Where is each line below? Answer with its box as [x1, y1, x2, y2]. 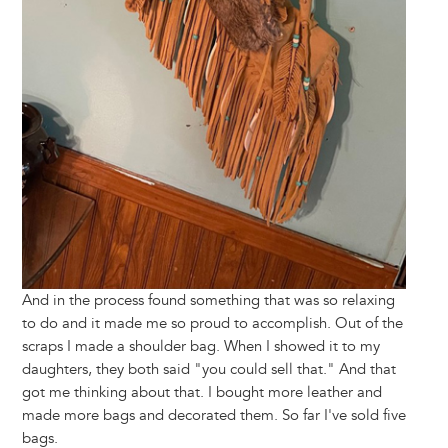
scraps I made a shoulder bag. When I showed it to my [21, 337, 380, 357]
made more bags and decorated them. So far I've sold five [21, 406, 406, 426]
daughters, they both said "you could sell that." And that [21, 360, 396, 380]
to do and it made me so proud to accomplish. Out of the [21, 314, 403, 334]
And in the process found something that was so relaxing [21, 291, 395, 311]
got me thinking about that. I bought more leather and [21, 383, 382, 403]
